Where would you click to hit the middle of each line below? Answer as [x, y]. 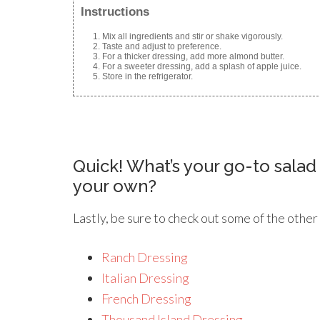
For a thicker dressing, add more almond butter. [193, 56]
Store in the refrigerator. [147, 76]
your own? [115, 186]
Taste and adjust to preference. [162, 46]
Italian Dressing [145, 277]
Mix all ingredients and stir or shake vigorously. [192, 36]
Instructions [115, 11]
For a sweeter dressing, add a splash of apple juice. [202, 66]
